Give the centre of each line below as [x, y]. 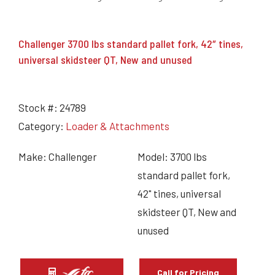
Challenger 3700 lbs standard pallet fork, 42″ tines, [131, 44]
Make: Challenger [58, 157]
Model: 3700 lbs [172, 157]
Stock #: [39, 107]
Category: [42, 126]
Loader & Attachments [118, 126]
